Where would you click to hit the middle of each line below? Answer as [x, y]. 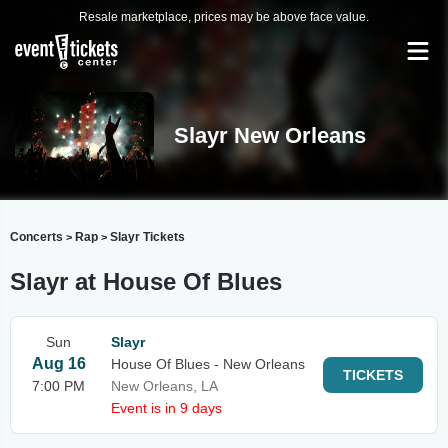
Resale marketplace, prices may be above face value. [224, 17]
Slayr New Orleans [269, 135]
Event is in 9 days [166, 408]
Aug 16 [58, 363]
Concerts [36, 237]
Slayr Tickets [147, 237]
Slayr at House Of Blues [146, 281]
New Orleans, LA [164, 386]
